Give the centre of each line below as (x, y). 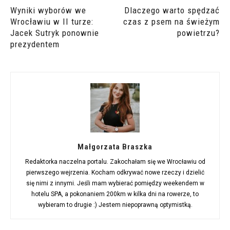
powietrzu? (198, 33)
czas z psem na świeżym (171, 22)
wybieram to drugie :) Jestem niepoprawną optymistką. (115, 205)
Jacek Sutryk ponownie (55, 33)
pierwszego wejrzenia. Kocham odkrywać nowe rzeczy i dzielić (115, 173)
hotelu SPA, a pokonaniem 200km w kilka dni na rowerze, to (115, 194)
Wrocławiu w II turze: (52, 22)
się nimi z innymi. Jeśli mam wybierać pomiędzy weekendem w (115, 184)
